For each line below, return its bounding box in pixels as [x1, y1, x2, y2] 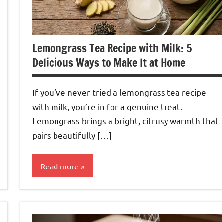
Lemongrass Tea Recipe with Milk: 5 [32, 40, 192, 55]
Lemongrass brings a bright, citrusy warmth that [32, 115, 219, 126]
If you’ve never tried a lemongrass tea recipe [32, 86, 206, 97]
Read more [40, 161, 79, 171]
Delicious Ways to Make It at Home [32, 55, 185, 70]
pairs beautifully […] [32, 129, 111, 140]
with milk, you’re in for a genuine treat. [32, 101, 182, 111]
